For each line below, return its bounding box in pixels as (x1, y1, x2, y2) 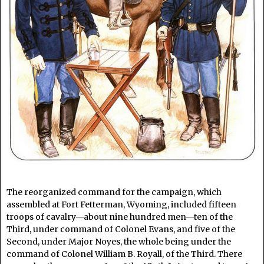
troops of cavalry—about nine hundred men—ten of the (6, 211, 233, 222)
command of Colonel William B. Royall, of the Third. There (6, 248, 242, 259)
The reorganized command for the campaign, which (6, 186, 222, 197)
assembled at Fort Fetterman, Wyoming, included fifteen (6, 199, 236, 210)
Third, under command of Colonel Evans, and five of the (6, 223, 235, 235)
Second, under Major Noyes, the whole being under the (6, 236, 231, 247)
